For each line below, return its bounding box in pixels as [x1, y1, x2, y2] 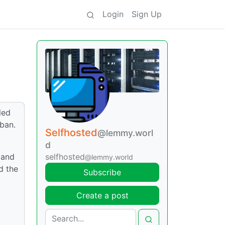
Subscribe [83, 167, 121, 178]
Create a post [76, 190, 129, 201]
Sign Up [132, 9, 162, 19]
